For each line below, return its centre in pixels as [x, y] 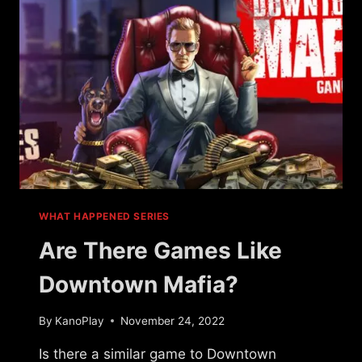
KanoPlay [80, 320]
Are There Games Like [160, 251]
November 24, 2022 [173, 320]
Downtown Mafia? [139, 285]
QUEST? [132, 9]
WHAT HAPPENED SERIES [104, 217]
